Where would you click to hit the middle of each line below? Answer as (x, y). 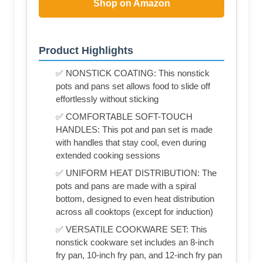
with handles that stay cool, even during (131, 143)
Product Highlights (86, 51)
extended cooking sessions (108, 156)
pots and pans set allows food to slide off (133, 86)
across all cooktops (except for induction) (134, 212)
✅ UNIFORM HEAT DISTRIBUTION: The (136, 173)
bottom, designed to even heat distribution (135, 199)
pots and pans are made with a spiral (126, 186)
